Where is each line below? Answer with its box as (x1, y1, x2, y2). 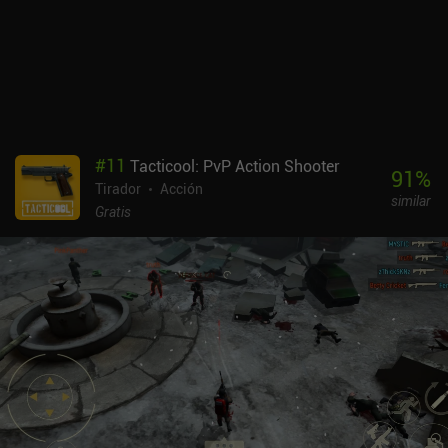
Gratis (95, 201, 131, 221)
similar (390, 191, 431, 211)
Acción (160, 178, 203, 198)
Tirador (95, 178, 141, 198)
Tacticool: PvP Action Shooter (130, 154, 340, 177)
